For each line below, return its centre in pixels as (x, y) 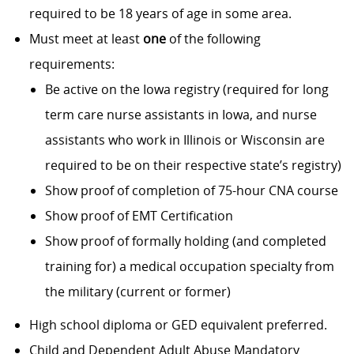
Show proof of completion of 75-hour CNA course (191, 191)
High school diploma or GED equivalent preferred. (179, 325)
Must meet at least (86, 39)
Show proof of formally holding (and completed (185, 241)
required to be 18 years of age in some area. (160, 14)
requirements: (72, 64)
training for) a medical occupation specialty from (189, 267)
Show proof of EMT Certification (139, 216)
